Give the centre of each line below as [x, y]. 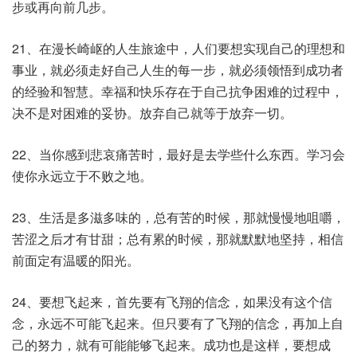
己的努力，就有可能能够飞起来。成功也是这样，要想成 [171, 345]
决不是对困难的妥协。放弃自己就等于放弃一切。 [152, 113]
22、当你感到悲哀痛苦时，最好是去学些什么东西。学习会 [178, 154]
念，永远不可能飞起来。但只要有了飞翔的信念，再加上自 [178, 323]
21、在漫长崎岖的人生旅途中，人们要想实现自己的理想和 [178, 48]
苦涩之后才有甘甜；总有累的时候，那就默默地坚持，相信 [178, 239]
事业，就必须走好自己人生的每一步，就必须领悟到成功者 [178, 70]
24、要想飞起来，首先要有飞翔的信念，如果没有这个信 [172, 302]
